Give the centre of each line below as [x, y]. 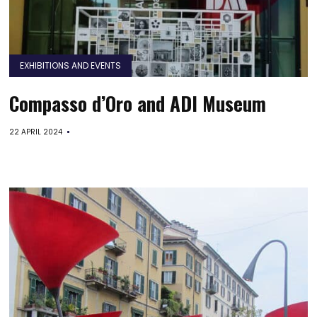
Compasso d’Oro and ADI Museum [138, 103]
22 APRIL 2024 [36, 132]
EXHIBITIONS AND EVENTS [71, 65]
